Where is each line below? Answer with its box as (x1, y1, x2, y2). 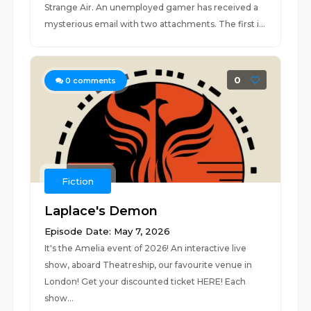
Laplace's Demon (44, 203, 158, 219)
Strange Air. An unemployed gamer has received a (44, 2, 259, 12)
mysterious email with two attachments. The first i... (44, 19, 266, 29)
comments (71, 76, 117, 85)
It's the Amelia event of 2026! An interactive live (44, 243, 247, 253)
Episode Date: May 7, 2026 (44, 226, 171, 237)
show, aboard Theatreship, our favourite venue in (44, 260, 253, 270)
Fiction (62, 176, 94, 187)
